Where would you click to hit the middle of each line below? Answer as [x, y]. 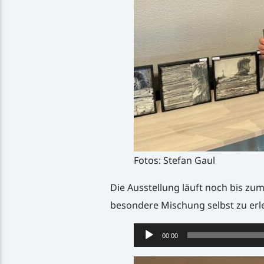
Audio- [147, 231]
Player [147, 249]
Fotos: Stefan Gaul [175, 160]
